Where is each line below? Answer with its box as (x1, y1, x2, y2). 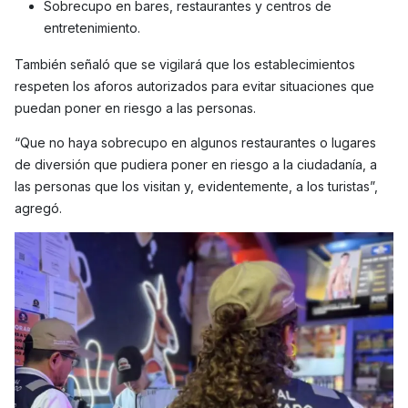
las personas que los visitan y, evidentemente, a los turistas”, (15, 178, 378, 195)
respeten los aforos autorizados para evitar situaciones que (15, 78, 374, 95)
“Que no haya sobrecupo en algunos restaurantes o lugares (15, 135, 376, 151)
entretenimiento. (44, 20, 140, 36)
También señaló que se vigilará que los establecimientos (15, 56, 355, 73)
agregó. (15, 200, 62, 217)
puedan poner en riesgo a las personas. (15, 100, 256, 117)
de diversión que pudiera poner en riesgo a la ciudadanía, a (15, 157, 377, 173)
